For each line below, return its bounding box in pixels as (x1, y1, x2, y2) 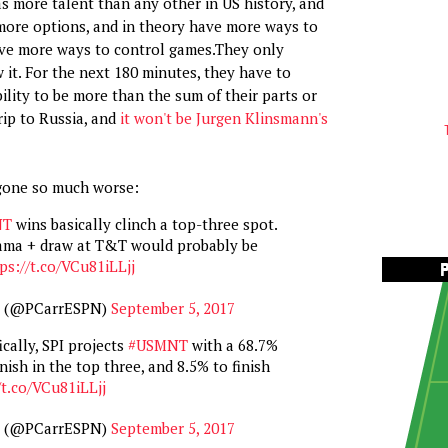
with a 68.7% (187, 334, 278, 355)
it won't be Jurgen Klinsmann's (119, 108, 328, 128)
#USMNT (127, 334, 188, 355)
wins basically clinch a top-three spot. (11, 214, 277, 234)
